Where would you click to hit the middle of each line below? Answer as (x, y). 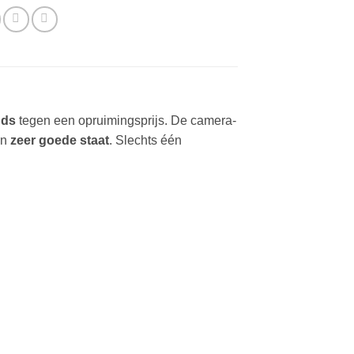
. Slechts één (145, 141)
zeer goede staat (59, 141)
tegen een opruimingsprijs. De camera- (126, 121)
